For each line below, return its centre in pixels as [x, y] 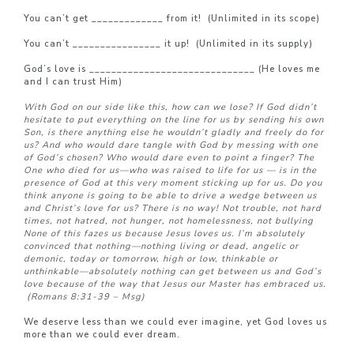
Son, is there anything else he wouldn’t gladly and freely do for [174, 132]
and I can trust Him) [73, 82]
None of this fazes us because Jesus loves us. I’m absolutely [164, 233]
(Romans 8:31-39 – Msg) [85, 297]
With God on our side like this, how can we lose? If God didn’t [170, 107]
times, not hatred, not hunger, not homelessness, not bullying [169, 221]
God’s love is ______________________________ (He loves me [172, 69]
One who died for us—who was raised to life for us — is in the [170, 170]
